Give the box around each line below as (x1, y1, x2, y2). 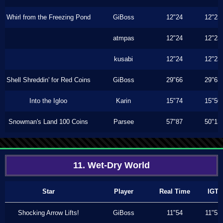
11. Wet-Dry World (73, 160, 150, 170)
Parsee (113, 118, 134, 125)
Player (113, 188, 133, 195)
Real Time (159, 188, 190, 195)
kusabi (114, 55, 133, 63)
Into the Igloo (29, 97, 67, 105)
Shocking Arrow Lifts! (17, 209, 79, 217)
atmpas (112, 34, 134, 42)
